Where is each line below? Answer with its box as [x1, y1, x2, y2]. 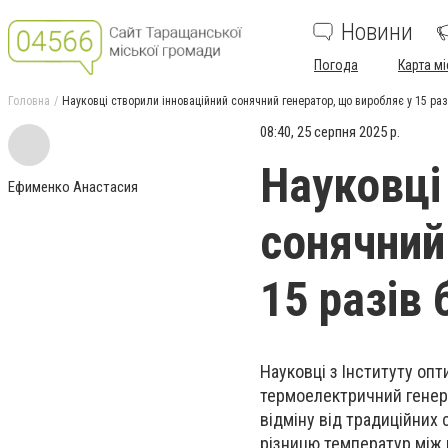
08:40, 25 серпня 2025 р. [260, 123, 400, 141]
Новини [341, 18, 413, 46]
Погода [314, 57, 358, 73]
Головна [8, 94, 50, 108]
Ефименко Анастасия [8, 178, 138, 196]
